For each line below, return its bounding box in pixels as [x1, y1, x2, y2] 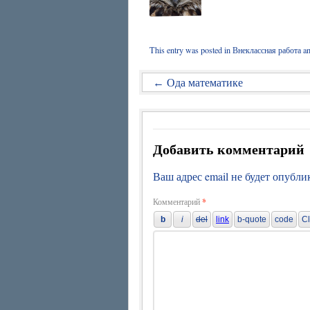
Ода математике [164, 74, 243, 89]
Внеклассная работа [232, 44, 301, 55]
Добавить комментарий [153, 138, 304, 159]
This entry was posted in [149, 44, 232, 55]
